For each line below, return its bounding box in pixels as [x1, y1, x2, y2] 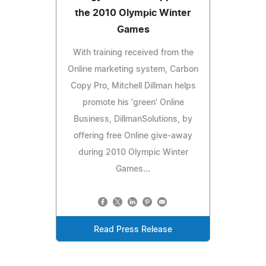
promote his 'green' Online [82, 98, 184, 107]
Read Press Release [94, 225, 172, 234]
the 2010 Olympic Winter [75, 8, 191, 18]
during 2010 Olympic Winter [78, 148, 188, 157]
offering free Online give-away [74, 131, 192, 140]
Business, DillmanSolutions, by [74, 115, 192, 123]
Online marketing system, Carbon [68, 65, 198, 74]
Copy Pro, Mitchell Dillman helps [70, 81, 196, 90]
